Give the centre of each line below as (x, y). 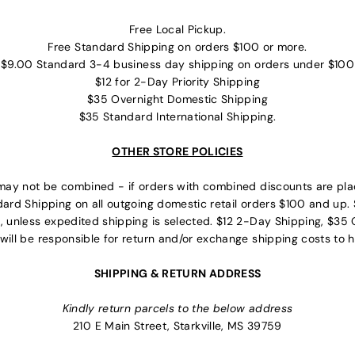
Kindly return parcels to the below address (177, 309)
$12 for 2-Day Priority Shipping (177, 82)
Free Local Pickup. (177, 30)
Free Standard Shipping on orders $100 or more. (177, 47)
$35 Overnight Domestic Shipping (177, 99)
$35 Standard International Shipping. (177, 117)
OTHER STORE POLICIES (177, 152)
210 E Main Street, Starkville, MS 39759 (177, 326)
